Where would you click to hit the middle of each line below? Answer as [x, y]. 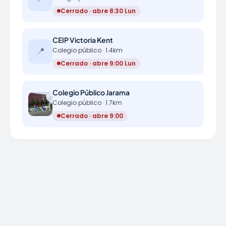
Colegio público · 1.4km [88, 50]
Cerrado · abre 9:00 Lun [98, 63]
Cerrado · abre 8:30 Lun [98, 11]
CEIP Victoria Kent [83, 40]
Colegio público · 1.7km [87, 103]
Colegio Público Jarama [91, 92]
